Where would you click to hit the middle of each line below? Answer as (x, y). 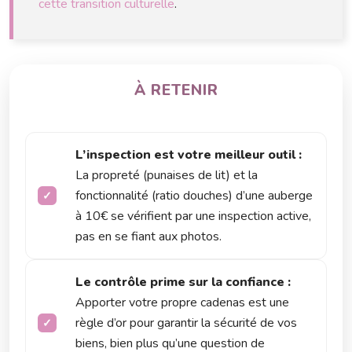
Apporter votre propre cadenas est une (182, 303)
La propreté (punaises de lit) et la (167, 176)
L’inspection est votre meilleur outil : (189, 155)
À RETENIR (176, 91)
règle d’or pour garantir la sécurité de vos (186, 323)
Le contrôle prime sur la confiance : (183, 282)
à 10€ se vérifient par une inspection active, (193, 216)
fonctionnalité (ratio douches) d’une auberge (194, 196)
